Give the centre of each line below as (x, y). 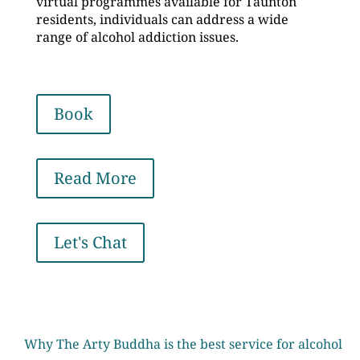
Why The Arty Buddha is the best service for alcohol (183, 344)
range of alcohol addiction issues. (137, 37)
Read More (95, 178)
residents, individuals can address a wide (162, 19)
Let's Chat (90, 242)
